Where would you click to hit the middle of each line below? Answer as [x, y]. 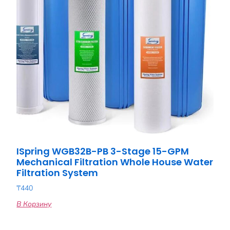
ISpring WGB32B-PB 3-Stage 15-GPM [103, 151]
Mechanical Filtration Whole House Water [115, 162]
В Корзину [34, 204]
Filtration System [57, 172]
